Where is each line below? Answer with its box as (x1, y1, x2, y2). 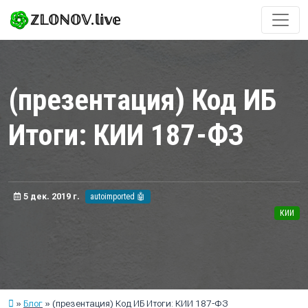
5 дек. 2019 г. (21, 192, 80, 201)
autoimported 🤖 (90, 192, 146, 201)
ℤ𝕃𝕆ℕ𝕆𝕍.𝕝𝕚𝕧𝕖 (30, 12, 120, 28)
